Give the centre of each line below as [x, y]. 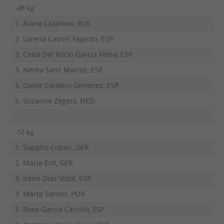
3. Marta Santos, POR [50, 194]
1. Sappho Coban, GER [52, 147]
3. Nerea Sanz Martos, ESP [58, 70]
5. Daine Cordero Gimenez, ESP [66, 85]
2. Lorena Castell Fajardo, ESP [64, 39]
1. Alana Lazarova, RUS [52, 23]
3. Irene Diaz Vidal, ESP [53, 178]
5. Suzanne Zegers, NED [54, 101]
